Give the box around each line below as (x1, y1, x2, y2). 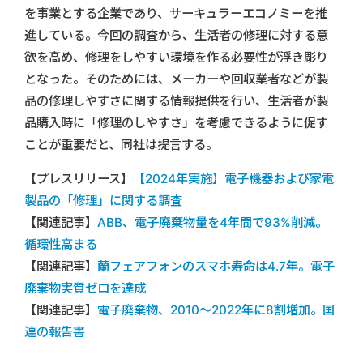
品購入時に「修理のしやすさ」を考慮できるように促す (24, 114, 328, 130)
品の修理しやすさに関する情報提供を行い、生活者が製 (24, 92, 328, 109)
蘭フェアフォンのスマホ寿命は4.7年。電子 (97, 258, 335, 274)
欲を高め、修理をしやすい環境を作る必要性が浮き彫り (24, 49, 328, 65)
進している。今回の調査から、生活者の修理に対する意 (24, 27, 328, 43)
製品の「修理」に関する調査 (24, 192, 182, 208)
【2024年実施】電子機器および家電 (133, 170, 334, 186)
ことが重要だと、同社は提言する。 (24, 136, 218, 152)
